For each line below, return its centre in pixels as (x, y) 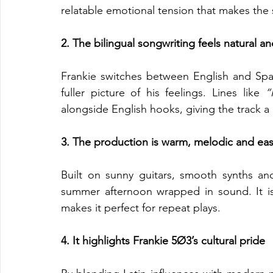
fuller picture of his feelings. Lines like (163, 93)
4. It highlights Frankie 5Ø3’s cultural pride (163, 241)
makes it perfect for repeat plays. (141, 208)
